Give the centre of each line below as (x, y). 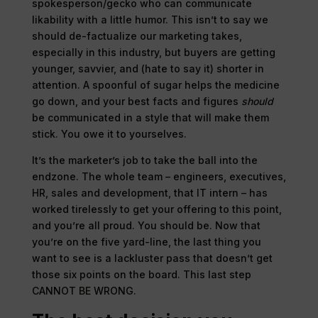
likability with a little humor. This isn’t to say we (150, 19)
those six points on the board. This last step (141, 274)
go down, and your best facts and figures (136, 101)
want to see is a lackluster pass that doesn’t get (152, 258)
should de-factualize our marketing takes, (137, 35)
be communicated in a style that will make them (150, 117)
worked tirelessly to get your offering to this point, (157, 209)
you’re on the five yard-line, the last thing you (146, 241)
